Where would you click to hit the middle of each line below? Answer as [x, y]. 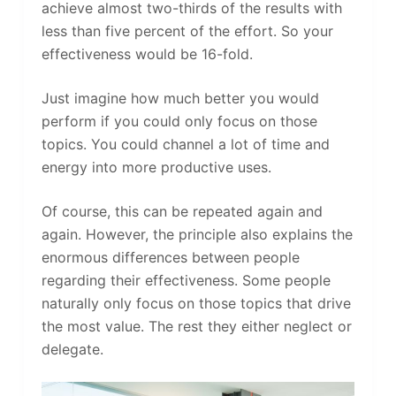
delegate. [72, 349]
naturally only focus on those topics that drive [196, 303]
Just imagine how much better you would [180, 98]
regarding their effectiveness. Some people [186, 280]
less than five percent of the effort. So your [187, 30]
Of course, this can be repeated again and [182, 211]
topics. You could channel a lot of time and [185, 144]
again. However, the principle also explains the [197, 234]
